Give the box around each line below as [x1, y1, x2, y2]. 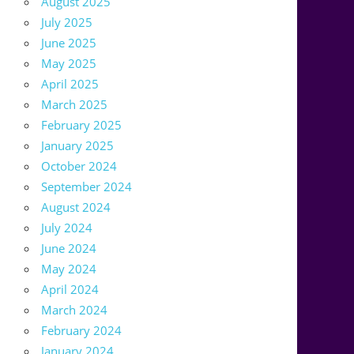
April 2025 [41, 76, 100, 92]
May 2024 [41, 261, 97, 277]
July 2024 [41, 220, 93, 236]
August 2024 [41, 199, 111, 216]
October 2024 [41, 158, 118, 175]
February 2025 [41, 117, 122, 134]
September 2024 [41, 179, 133, 195]
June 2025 [41, 35, 97, 51]
